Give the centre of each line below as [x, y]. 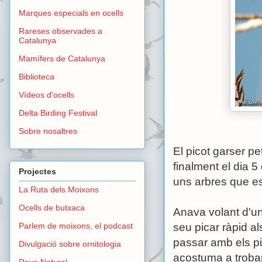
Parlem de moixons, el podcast [76, 225]
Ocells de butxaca [52, 207]
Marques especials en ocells [71, 13]
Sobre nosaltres [48, 131]
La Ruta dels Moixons [59, 189]
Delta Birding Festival [58, 113]
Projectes [37, 171]
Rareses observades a [61, 31]
